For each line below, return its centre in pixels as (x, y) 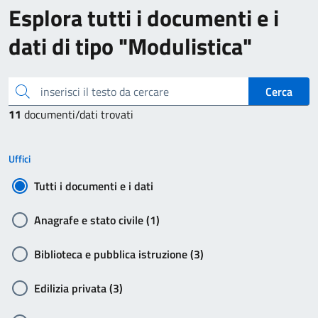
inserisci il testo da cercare (15, 90)
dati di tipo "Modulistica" (130, 46)
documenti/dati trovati (79, 114)
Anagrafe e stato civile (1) (97, 220)
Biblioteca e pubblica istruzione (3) (119, 254)
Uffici (20, 159)
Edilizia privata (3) (78, 288)
